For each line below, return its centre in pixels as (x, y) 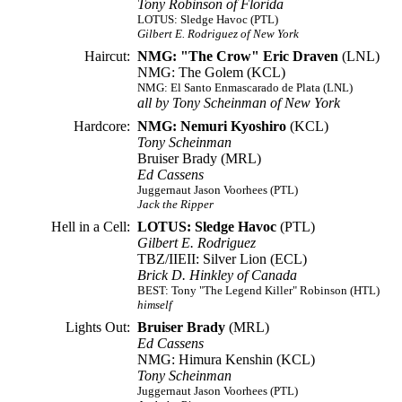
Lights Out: (98, 327)
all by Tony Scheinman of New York (239, 103)
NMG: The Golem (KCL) (211, 72)
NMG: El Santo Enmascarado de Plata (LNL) (245, 87)
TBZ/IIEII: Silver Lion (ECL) (222, 259)
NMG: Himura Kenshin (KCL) (226, 359)
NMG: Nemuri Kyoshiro (212, 126)
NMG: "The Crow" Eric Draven (238, 56)
